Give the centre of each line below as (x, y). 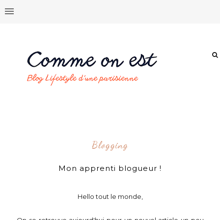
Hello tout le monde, (110, 196)
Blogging (110, 145)
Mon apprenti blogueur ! (110, 168)
